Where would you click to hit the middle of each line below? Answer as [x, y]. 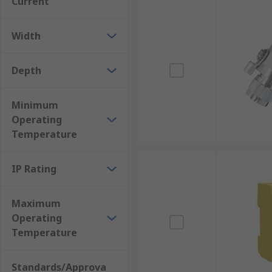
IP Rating [34, 169]
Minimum [35, 105]
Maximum [36, 203]
